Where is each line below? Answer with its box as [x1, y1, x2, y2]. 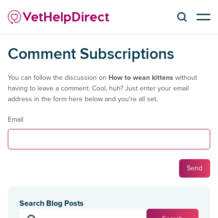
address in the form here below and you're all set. [8, 94, 158, 103]
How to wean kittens [109, 73, 173, 82]
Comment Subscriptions [18, 41, 174, 65]
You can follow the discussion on [8, 73, 109, 82]
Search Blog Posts [19, 198, 84, 208]
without [173, 73, 197, 82]
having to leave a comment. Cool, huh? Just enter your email [8, 84, 189, 92]
